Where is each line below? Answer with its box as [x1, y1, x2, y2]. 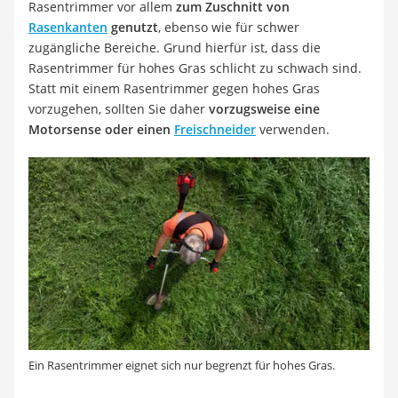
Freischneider [174, 121, 256, 139]
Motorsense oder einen [28, 121, 174, 139]
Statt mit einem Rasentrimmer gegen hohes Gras [28, 80, 320, 98]
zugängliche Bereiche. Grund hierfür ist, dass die [28, 39, 321, 57]
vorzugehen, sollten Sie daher [28, 100, 205, 118]
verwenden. [256, 121, 330, 139]
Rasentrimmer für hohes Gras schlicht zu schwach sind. [28, 60, 362, 77]
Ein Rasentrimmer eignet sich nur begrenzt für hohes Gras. [28, 356, 335, 373]
